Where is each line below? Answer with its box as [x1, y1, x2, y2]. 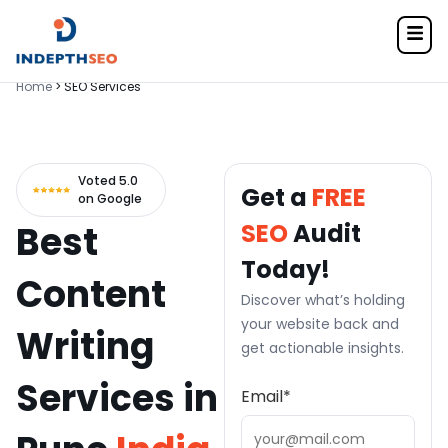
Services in [16, 373, 218, 424]
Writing [16, 321, 154, 372]
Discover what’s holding [241, 290, 405, 310]
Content [16, 269, 166, 320]
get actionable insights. [241, 338, 404, 358]
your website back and [241, 314, 399, 334]
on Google [78, 190, 143, 207]
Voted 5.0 [78, 172, 139, 189]
